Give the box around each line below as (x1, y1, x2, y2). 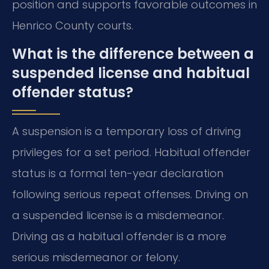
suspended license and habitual (12, 63, 250, 83)
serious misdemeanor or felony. (12, 250, 180, 265)
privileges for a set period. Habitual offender (12, 145, 250, 160)
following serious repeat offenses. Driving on (12, 187, 248, 202)
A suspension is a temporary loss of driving (12, 124, 241, 139)
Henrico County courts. (12, 17, 133, 33)
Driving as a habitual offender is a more (12, 229, 226, 244)
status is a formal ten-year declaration (12, 166, 223, 181)
